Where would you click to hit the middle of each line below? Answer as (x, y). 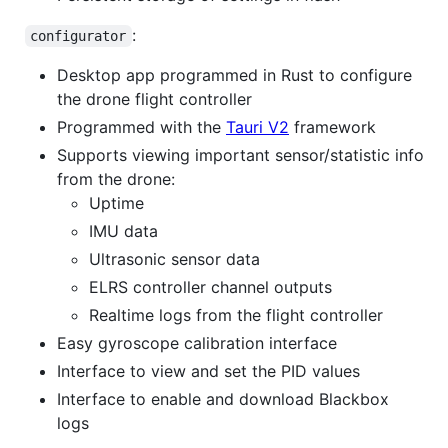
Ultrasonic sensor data (174, 258)
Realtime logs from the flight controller (236, 314)
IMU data (123, 230)
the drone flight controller (154, 98)
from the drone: (116, 178)
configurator (78, 35)
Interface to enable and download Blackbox (223, 398)
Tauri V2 (257, 126)
